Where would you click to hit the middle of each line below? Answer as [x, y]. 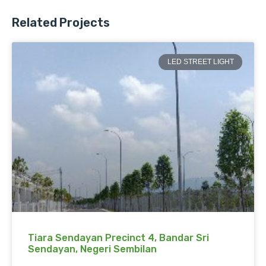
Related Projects [61, 23]
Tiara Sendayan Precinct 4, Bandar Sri [118, 237]
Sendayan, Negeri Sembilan [92, 249]
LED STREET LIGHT [200, 62]
